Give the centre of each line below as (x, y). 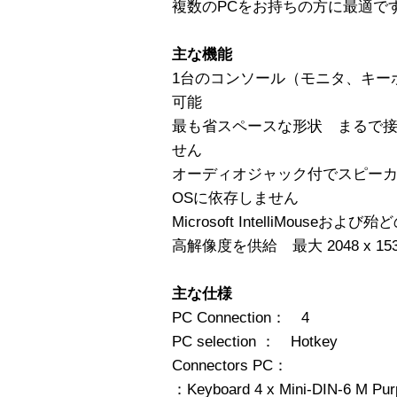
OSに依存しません (235, 198)
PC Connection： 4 (241, 317)
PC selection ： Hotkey (255, 341)
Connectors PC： (230, 365)
